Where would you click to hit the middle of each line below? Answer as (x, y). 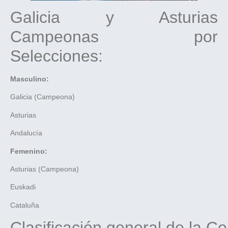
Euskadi (23, 187)
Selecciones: (59, 56)
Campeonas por (114, 37)
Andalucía (26, 133)
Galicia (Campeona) (42, 97)
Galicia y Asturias (114, 18)
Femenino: (30, 151)
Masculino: (30, 79)
